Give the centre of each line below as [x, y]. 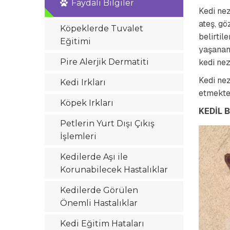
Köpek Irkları [87, 103]
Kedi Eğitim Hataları [102, 224]
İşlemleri [78, 136]
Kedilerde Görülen [99, 190]
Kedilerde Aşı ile [94, 157]
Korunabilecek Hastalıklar [114, 170]
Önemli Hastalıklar [99, 203]
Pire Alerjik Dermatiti [104, 62]
